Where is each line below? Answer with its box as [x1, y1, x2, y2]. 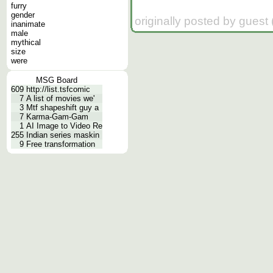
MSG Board [36, 76, 77, 85]
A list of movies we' [26, 94, 94, 103]
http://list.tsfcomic [26, 85, 90, 94]
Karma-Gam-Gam [26, 112, 88, 121]
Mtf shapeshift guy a [26, 103, 99, 112]
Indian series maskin [26, 130, 99, 140]
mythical [11, 38, 41, 47]
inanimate [11, 19, 45, 29]
